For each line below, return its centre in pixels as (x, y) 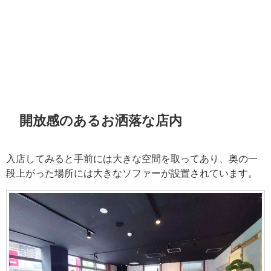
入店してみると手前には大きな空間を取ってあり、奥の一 (132, 158)
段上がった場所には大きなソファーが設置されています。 (132, 173)
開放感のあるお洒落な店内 (101, 120)
